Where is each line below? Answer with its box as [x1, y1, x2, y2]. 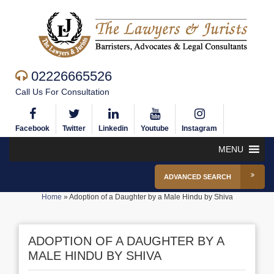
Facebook [15, 124, 50, 133]
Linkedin [98, 124, 128, 133]
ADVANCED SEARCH [164, 173, 231, 180]
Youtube [141, 124, 169, 133]
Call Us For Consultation [15, 87, 109, 97]
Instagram [182, 124, 217, 133]
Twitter [62, 124, 86, 133]
